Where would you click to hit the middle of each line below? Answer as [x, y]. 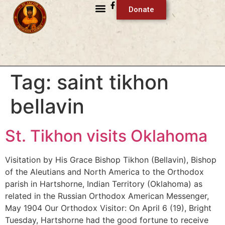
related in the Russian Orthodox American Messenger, [107, 196]
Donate [141, 10]
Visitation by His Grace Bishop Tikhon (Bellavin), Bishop [111, 159]
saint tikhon [113, 82]
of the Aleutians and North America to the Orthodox [104, 172]
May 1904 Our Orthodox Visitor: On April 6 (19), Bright [108, 208]
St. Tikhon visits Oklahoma [106, 136]
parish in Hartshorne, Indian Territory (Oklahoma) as [104, 184]
